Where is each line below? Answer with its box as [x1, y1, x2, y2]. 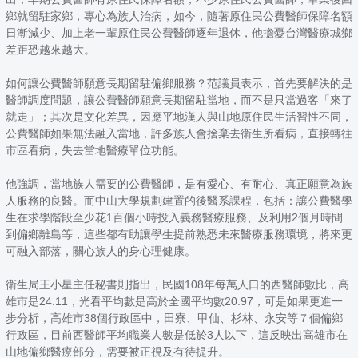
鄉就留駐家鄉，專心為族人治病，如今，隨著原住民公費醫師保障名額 [6, 9, 352, 22]
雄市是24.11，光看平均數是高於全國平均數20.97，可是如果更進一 [6, 294, 343, 308]
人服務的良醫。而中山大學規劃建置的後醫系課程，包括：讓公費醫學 [6, 193, 352, 207]
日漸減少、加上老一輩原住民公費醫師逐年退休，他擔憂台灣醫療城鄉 [6, 26, 352, 39]
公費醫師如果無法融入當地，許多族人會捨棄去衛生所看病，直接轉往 [6, 126, 352, 140]
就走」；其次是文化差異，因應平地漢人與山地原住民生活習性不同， [6, 109, 352, 123]
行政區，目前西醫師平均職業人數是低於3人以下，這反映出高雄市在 [6, 328, 348, 341]
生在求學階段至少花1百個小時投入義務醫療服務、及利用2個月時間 [6, 210, 343, 224]
